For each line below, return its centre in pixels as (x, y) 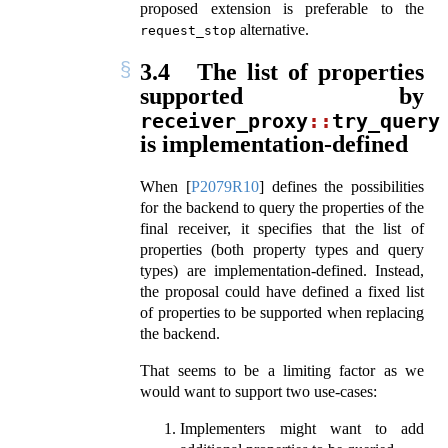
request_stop (188, 31)
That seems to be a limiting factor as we (282, 371)
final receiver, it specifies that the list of (282, 229)
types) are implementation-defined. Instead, (282, 271)
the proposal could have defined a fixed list (282, 292)
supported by (282, 96)
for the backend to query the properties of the (282, 208)
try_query (386, 122)
